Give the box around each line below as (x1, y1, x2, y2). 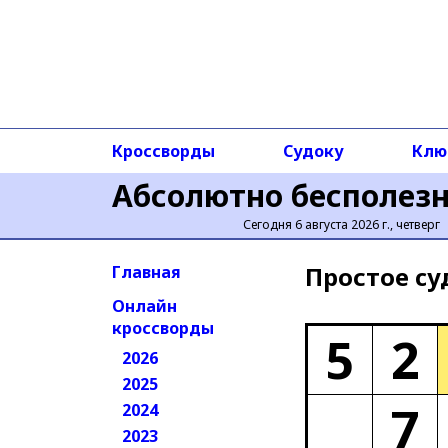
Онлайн (112, 295, 177, 317)
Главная (112, 261, 181, 283)
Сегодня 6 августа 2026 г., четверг (243, 216, 440, 233)
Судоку (282, 140, 344, 162)
